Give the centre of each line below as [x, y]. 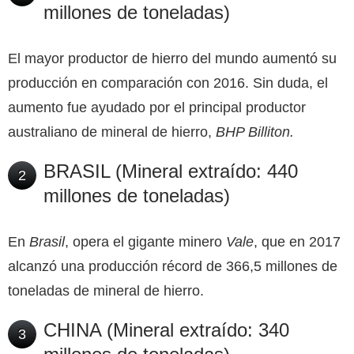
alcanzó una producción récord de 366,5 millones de [173, 266]
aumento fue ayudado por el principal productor [157, 107]
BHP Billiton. [255, 132]
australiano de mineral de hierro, [112, 132]
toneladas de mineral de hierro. [106, 290]
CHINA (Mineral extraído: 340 [166, 330]
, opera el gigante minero [145, 241]
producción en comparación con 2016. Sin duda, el [168, 83]
